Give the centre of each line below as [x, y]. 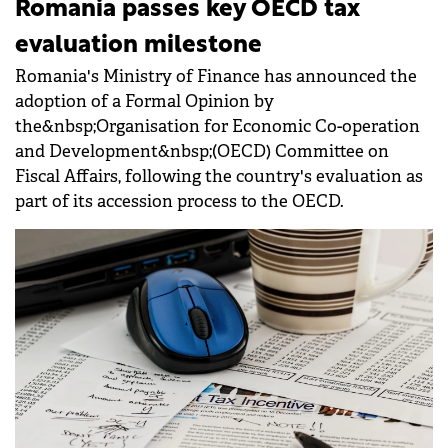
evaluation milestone [138, 45]
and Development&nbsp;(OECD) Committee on [202, 151]
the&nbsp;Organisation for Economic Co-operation [217, 126]
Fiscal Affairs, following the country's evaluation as [219, 176]
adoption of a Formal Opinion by [144, 101]
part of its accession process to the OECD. [179, 201]
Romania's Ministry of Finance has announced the [216, 76]
